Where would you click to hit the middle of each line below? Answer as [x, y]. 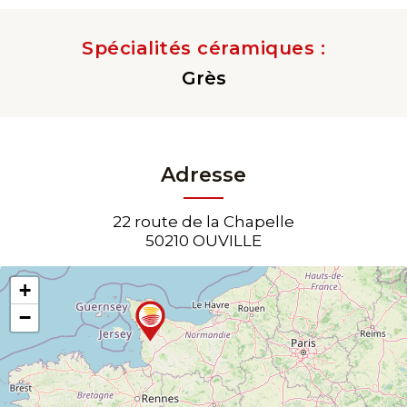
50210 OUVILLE [203, 240]
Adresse [203, 174]
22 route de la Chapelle [203, 221]
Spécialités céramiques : [203, 48]
